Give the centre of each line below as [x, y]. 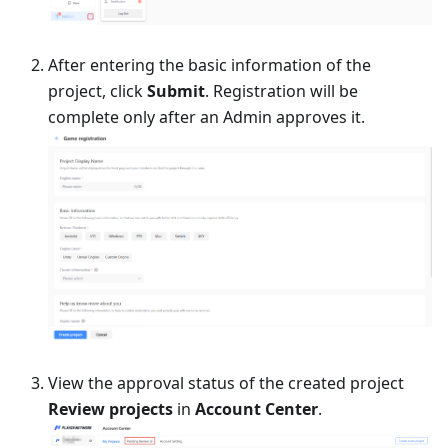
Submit [176, 90]
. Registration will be [281, 90]
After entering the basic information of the [209, 64]
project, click [97, 90]
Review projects [110, 408]
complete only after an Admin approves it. [206, 116]
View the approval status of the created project [226, 382]
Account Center [256, 408]
